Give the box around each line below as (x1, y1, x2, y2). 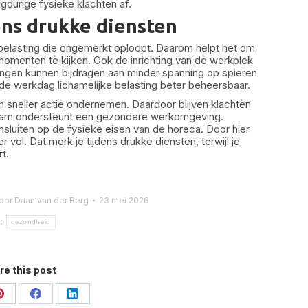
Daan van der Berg (14, 195, 89, 206)
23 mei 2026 (99, 195, 149, 206)
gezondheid (10, 218, 51, 225)
